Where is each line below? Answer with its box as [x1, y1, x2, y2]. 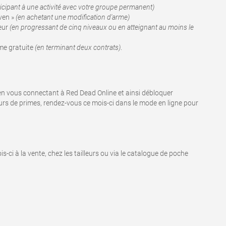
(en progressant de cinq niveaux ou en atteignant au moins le [10, 23, 194, 31]
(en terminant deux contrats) [35, 43, 121, 51]
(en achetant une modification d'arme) [16, 13, 130, 21]
